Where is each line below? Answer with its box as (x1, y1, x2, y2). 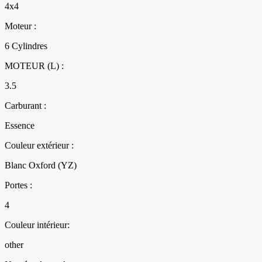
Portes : (5, 180, 32, 191)
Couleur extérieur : (5, 140, 74, 151)
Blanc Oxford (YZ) (5, 160, 77, 171)
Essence (5, 120, 35, 131)
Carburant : (5, 101, 46, 111)
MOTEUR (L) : (5, 61, 64, 71)
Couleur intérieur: (5, 220, 70, 230)
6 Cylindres (5, 41, 47, 51)
